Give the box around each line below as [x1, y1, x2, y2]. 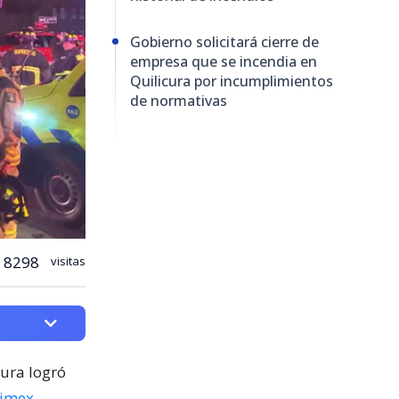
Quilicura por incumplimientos [130, 70, 333, 91]
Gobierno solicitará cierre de [130, 31, 319, 52]
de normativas [130, 90, 227, 110]
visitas [48, 252, 85, 269]
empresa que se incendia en [130, 51, 317, 71]
